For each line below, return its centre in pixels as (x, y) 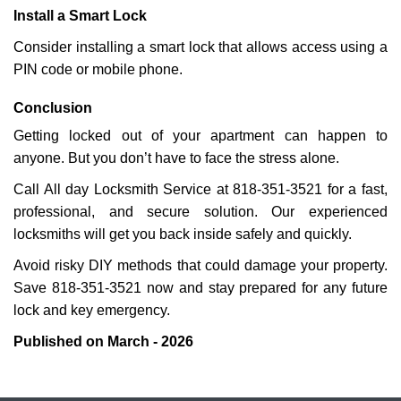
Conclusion (53, 108)
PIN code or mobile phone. (98, 69)
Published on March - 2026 (103, 341)
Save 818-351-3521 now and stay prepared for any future (200, 288)
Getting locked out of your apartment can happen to (200, 136)
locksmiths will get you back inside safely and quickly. (183, 234)
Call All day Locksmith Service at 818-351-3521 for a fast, (200, 189)
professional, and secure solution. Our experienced (200, 212)
